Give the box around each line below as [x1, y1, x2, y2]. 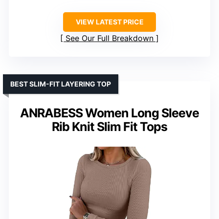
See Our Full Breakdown [66, 33, 153, 44]
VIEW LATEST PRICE [75, 18, 144, 26]
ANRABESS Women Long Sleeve [20, 106, 199, 121]
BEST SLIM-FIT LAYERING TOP [10, 80, 111, 88]
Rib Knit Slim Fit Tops [52, 119, 167, 134]
